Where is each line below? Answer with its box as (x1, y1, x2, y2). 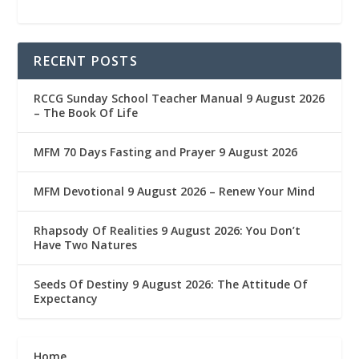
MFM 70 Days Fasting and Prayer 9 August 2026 (34, 143, 298, 159)
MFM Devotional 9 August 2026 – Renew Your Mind (34, 183, 316, 199)
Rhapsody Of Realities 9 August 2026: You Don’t (34, 222, 301, 238)
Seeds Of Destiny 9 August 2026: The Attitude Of (34, 276, 309, 292)
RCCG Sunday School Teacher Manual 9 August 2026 (34, 90, 325, 106)
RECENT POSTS (34, 51, 138, 70)
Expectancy (34, 290, 99, 306)
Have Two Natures (34, 236, 138, 252)
